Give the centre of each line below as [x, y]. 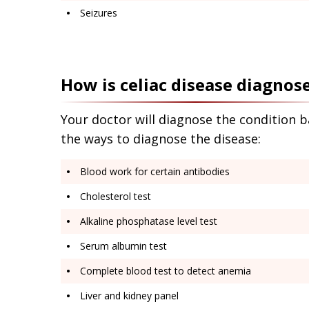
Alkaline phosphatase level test [147, 221]
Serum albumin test [122, 246]
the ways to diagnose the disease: [161, 138]
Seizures [97, 12]
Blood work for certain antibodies [153, 171]
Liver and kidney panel [128, 295]
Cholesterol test [114, 196]
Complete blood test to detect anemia [164, 270]
